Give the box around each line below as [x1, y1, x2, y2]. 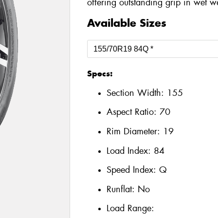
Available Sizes [87, 16, 166, 30]
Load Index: [106, 145, 154, 157]
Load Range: [106, 202, 154, 215]
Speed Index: [106, 164, 159, 176]
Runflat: [106, 183, 138, 195]
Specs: [87, 68, 112, 79]
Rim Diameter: [106, 125, 163, 137]
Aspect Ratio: [106, 106, 160, 118]
